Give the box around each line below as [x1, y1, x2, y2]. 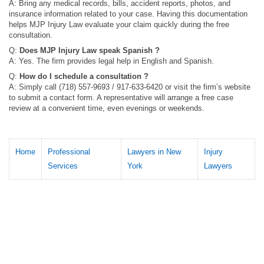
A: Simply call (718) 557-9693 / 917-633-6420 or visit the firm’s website [9, 82, 250, 91]
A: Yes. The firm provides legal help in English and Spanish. [9, 56, 214, 65]
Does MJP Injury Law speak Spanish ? [19, 45, 160, 55]
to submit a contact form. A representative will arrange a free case [9, 93, 233, 102]
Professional [48, 147, 90, 156]
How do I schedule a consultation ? [19, 71, 148, 81]
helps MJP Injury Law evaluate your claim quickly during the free [9, 19, 229, 29]
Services [48, 161, 78, 170]
